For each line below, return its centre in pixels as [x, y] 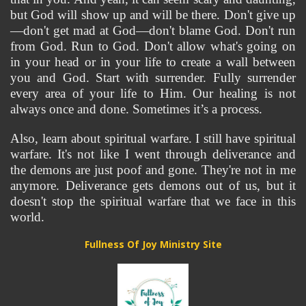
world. [27, 217]
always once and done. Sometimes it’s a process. [136, 109]
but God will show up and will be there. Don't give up [153, 14]
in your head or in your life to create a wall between [153, 61]
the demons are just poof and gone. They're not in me [153, 169]
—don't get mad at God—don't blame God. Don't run [153, 30]
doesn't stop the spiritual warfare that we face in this [153, 201]
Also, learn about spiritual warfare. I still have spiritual [153, 138]
